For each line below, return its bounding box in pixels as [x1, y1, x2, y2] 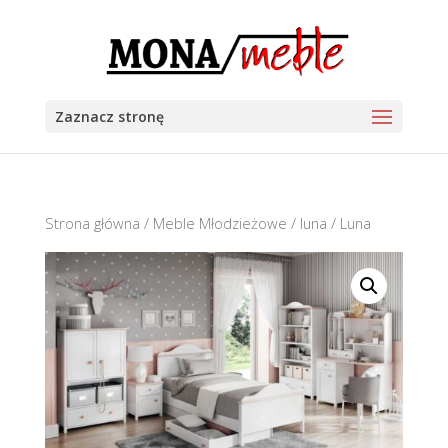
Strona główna [44, 213, 140, 233]
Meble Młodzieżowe [152, 213, 287, 233]
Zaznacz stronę [54, 107, 164, 126]
